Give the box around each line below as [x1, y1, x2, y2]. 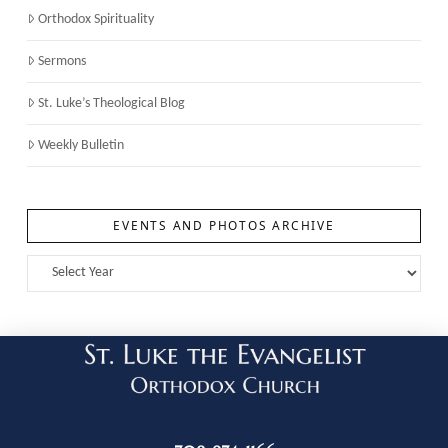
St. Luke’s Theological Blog [38, 96, 186, 112]
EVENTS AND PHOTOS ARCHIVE [113, 216, 335, 233]
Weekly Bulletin [38, 138, 125, 154]
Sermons [38, 54, 87, 70]
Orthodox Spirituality [38, 12, 155, 28]
